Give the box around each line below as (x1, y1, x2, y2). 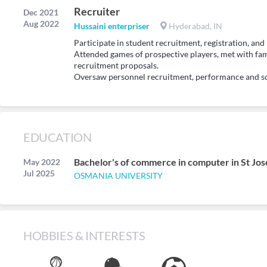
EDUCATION (23, 130, 92, 144)
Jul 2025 (23, 168, 55, 178)
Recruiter (74, 5, 120, 18)
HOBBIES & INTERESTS (23, 228, 145, 243)
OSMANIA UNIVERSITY (74, 170, 163, 181)
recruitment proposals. (74, 60, 159, 70)
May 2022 (23, 157, 60, 167)
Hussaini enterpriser (74, 21, 150, 31)
